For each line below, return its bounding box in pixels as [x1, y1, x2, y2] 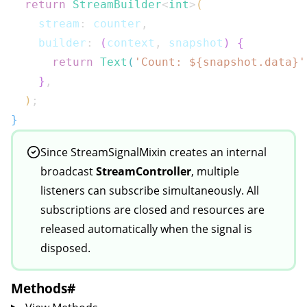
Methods [11, 280, 67, 297]
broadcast [40, 164, 96, 179]
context [107, 36, 155, 49]
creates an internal [167, 145, 267, 160]
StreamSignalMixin [71, 145, 167, 160]
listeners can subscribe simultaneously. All [40, 183, 259, 198]
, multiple [191, 164, 239, 179]
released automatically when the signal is [40, 221, 252, 236]
